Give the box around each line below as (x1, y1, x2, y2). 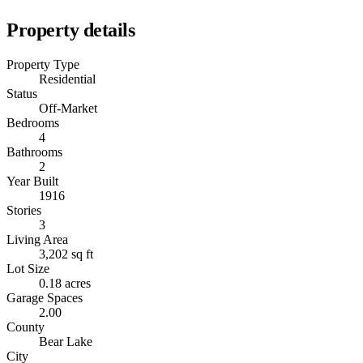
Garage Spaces (6, 291, 83, 305)
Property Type (6, 58, 79, 72)
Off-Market (39, 101, 97, 116)
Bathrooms (6, 145, 62, 160)
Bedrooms (6, 116, 59, 130)
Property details (6, 19, 135, 41)
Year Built (6, 174, 58, 189)
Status (6, 87, 37, 101)
